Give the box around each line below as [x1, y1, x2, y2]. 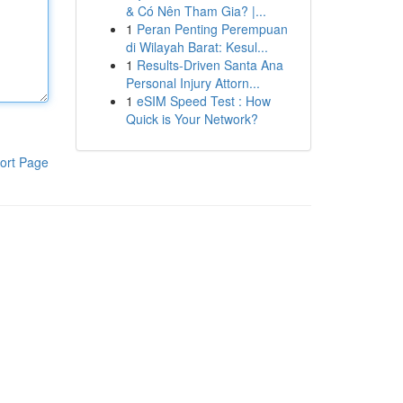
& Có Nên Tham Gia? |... [125, 2, 266, 20]
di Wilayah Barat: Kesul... [125, 38, 268, 56]
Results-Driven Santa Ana [136, 56, 283, 74]
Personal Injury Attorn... [125, 74, 260, 92]
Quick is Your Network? [125, 110, 258, 128]
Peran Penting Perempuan [136, 20, 288, 38]
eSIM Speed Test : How [136, 92, 271, 110]
